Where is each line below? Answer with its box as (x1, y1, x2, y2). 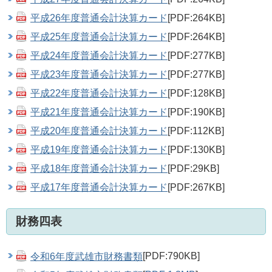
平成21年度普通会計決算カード (30, 107, 168, 117)
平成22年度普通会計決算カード (30, 88, 168, 98)
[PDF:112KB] (168, 126, 224, 136)
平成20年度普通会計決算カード (30, 126, 168, 136)
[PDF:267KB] (168, 182, 225, 192)
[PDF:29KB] (168, 163, 219, 174)
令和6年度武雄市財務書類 (30, 251, 143, 262)
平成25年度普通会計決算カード (30, 32, 168, 42)
